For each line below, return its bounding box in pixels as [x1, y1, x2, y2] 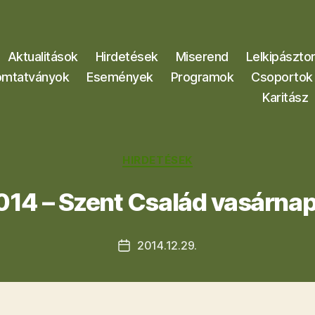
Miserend [175, 49, 229, 64]
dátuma [123, 257, 162, 271]
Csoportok [251, 69, 313, 84]
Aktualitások [7, 49, 78, 64]
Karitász [262, 89, 309, 105]
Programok [170, 69, 234, 84]
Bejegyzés [123, 240, 179, 255]
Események [86, 69, 153, 84]
